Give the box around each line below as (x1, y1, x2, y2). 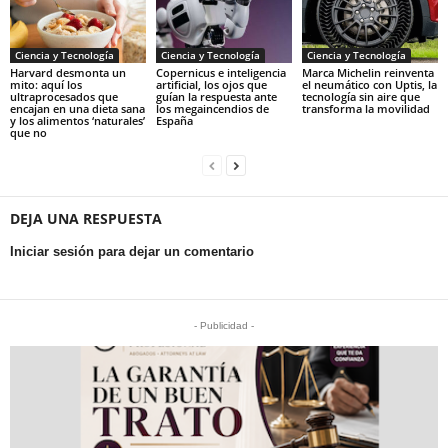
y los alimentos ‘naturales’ (10, 113, 145, 129)
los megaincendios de (155, 101, 269, 117)
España (155, 113, 193, 129)
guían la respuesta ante (155, 89, 277, 105)
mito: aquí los (10, 77, 82, 93)
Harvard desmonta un (10, 65, 126, 81)
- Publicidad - (194, 320, 254, 332)
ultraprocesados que (10, 89, 118, 105)
